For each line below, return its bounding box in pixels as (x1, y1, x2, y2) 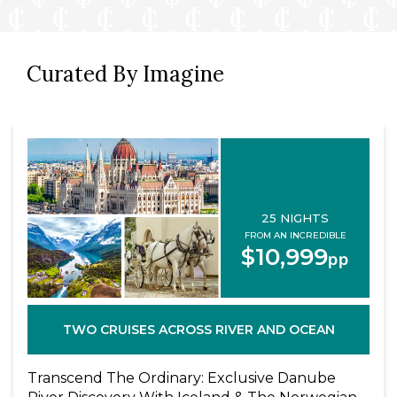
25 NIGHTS (261, 211, 330, 226)
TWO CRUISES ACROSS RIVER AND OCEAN (62, 321, 335, 338)
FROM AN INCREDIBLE (244, 230, 346, 242)
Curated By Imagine (27, 60, 224, 89)
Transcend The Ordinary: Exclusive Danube (27, 369, 336, 386)
